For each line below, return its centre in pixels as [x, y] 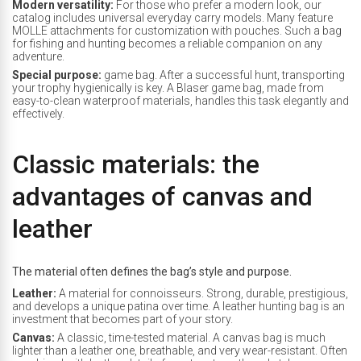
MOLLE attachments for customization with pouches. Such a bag [177, 31]
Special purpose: [57, 75]
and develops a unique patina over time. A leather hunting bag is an [178, 306]
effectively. [38, 114]
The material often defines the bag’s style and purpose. [152, 272]
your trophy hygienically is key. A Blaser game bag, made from [168, 88]
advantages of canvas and [162, 197]
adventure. [38, 56]
